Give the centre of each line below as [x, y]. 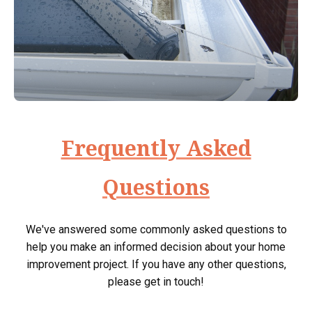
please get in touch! [156, 282]
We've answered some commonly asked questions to [156, 229]
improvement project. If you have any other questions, [156, 264]
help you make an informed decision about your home [156, 247]
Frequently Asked [156, 148]
